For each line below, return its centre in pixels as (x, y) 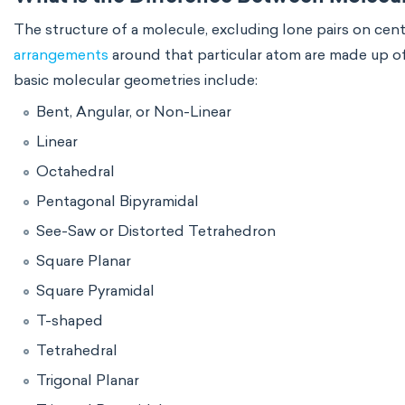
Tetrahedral (77, 350)
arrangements (61, 55)
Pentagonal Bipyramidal (118, 201)
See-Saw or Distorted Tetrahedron (156, 231)
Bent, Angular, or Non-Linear (134, 112)
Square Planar (84, 261)
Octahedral (75, 171)
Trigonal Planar (88, 380)
